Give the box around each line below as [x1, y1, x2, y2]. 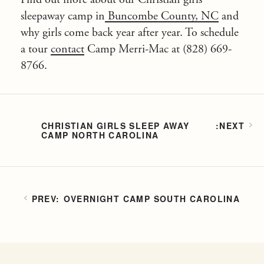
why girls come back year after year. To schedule [21, 25, 239, 40]
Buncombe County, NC [105, 9, 219, 24]
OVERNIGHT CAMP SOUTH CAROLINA [63, 193, 240, 204]
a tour [21, 42, 51, 57]
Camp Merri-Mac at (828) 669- [84, 42, 232, 57]
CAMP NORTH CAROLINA [41, 129, 159, 141]
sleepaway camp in [21, 9, 105, 24]
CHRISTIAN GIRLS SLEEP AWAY [41, 120, 190, 131]
